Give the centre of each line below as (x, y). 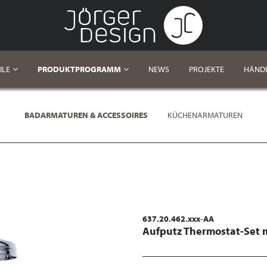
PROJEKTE (206, 69)
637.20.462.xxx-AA (178, 219)
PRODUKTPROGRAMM (79, 69)
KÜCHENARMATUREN (205, 115)
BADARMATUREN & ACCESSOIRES (86, 115)
